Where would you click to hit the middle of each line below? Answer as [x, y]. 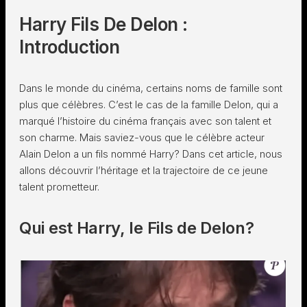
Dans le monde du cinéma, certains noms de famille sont [151, 88]
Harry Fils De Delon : [103, 24]
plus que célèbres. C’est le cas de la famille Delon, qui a [149, 105]
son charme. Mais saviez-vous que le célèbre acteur [142, 137]
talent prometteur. [59, 187]
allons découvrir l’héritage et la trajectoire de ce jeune [144, 170]
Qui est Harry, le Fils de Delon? [137, 228]
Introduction [69, 47]
